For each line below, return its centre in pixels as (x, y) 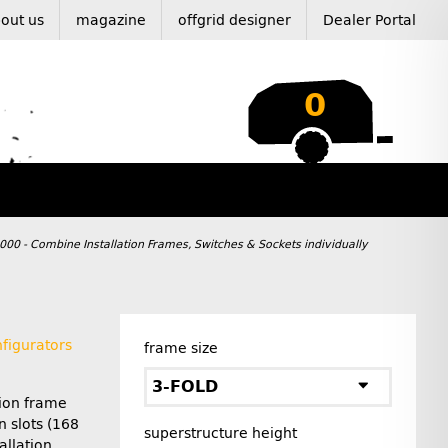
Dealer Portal (369, 20)
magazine (111, 20)
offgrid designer (234, 20)
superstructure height (225, 433)
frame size (185, 348)
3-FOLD (185, 387)
